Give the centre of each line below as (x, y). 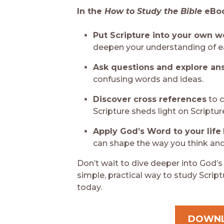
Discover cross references (150, 99)
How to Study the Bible (153, 11)
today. (90, 187)
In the (91, 11)
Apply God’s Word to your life (157, 131)
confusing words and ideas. (148, 79)
